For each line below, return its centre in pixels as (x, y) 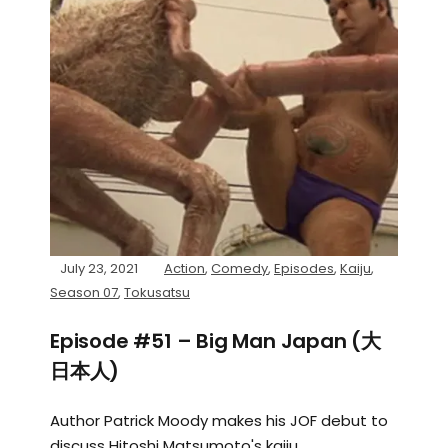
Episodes (304, 268)
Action (184, 268)
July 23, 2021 (99, 268)
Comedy (239, 268)
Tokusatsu (157, 292)
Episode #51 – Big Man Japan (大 (215, 341)
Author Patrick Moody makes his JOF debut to (219, 420)
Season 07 (84, 292)
